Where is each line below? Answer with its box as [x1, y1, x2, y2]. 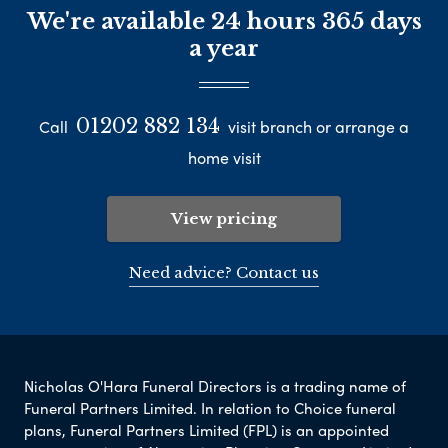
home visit [187, 146, 261, 170]
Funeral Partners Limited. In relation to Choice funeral [24, 397, 396, 420]
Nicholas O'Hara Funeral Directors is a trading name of [24, 375, 406, 398]
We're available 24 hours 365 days [26, 8, 422, 36]
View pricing [171, 209, 277, 229]
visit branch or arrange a [224, 115, 409, 139]
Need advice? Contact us [129, 263, 319, 283]
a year [189, 35, 259, 63]
